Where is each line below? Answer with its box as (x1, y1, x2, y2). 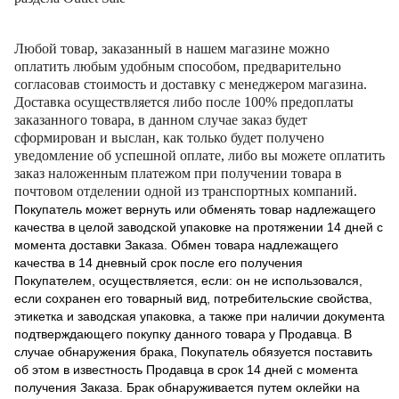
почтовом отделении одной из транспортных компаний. (14, 183, 357, 199)
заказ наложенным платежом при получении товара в (14, 165, 342, 181)
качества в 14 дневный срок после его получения (14, 255, 303, 270)
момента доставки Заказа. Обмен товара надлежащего (14, 237, 338, 252)
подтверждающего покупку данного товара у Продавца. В (14, 326, 352, 341)
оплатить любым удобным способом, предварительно (14, 58, 341, 74)
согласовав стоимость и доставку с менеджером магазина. (14, 76, 367, 92)
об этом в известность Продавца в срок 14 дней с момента (14, 362, 358, 377)
